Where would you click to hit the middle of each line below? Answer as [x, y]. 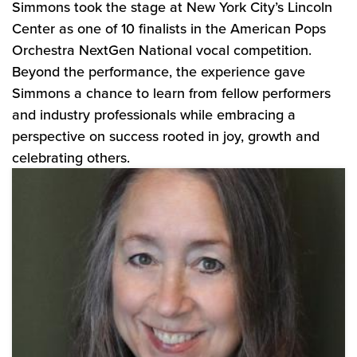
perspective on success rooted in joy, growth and [166, 136]
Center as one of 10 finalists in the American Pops [169, 28]
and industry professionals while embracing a [154, 114]
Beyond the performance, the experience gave [159, 71]
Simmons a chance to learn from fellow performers [171, 93]
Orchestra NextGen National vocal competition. [162, 50]
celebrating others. [71, 157]
